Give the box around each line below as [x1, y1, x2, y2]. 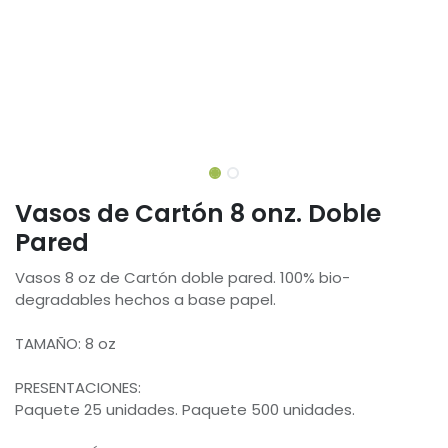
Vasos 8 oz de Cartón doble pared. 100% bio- [15, 266, 350, 288]
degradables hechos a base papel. [15, 288, 276, 310]
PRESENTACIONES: [15, 376, 141, 398]
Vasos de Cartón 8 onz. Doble [15, 195, 381, 231]
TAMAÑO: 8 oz [15, 332, 116, 354]
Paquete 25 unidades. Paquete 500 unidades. [15, 398, 355, 420]
